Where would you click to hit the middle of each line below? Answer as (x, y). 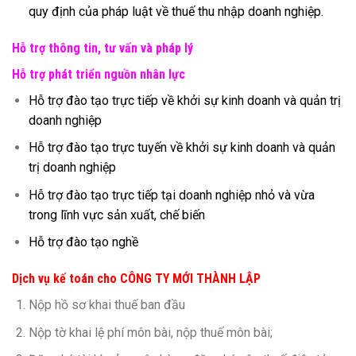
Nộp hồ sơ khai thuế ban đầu (106, 305)
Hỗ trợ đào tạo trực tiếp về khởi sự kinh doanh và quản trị (184, 100)
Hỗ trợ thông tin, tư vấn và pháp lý (103, 48)
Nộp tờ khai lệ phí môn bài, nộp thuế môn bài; (150, 332)
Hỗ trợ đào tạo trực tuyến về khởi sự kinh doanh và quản (182, 148)
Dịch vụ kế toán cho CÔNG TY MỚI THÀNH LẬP (136, 279)
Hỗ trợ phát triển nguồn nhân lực (99, 74)
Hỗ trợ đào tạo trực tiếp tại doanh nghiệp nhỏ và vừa (171, 195)
